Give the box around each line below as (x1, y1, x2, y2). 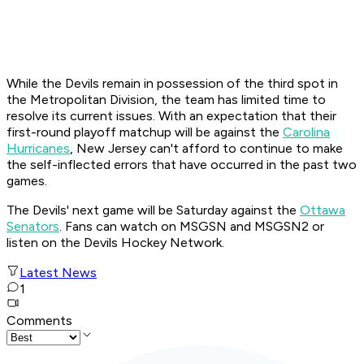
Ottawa (300, 202, 345, 219)
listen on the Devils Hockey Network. (6, 235, 227, 251)
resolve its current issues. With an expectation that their (6, 108, 336, 124)
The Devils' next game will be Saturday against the (6, 202, 300, 219)
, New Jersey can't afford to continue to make (70, 141, 343, 157)
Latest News (19, 265, 97, 281)
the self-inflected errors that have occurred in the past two (6, 157, 357, 173)
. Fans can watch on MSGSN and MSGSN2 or (59, 219, 324, 235)
